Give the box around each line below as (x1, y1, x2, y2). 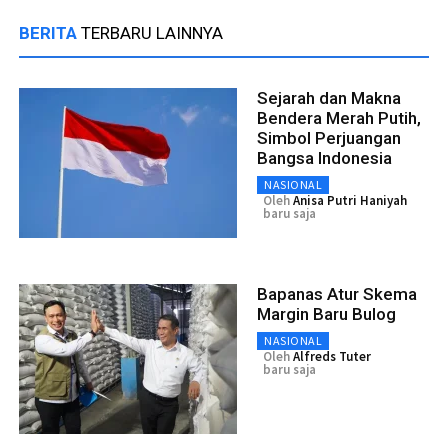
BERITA (19, 22, 81, 43)
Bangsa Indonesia (257, 147, 392, 168)
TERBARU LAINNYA (81, 22, 223, 43)
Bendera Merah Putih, (257, 107, 421, 128)
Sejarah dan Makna (257, 87, 401, 108)
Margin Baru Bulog (257, 303, 396, 324)
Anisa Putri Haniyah (293, 191, 407, 209)
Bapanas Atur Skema (257, 283, 417, 304)
